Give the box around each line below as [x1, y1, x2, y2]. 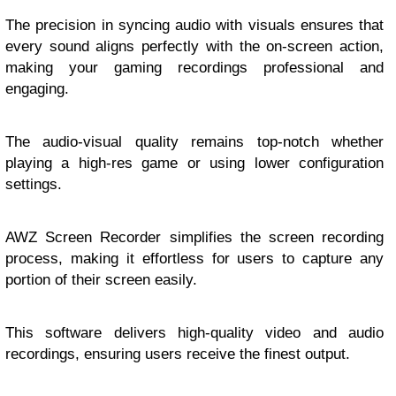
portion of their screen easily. [5, 271, 197, 289]
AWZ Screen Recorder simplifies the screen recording [5, 229, 384, 247]
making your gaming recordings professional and [5, 59, 384, 77]
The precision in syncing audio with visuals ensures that [5, 17, 384, 34]
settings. [5, 176, 62, 194]
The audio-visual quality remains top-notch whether [5, 133, 384, 151]
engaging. [5, 80, 69, 98]
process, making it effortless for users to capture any [5, 250, 384, 268]
